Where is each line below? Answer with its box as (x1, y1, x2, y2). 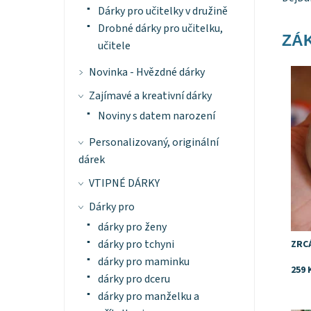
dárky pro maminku (97, 254, 190, 270)
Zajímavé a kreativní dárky (88, 88, 212, 104)
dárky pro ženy (97, 219, 167, 235)
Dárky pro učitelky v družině (97, 3, 228, 19)
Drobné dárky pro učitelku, (97, 21, 223, 37)
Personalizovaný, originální (88, 135, 219, 151)
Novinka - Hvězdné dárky (88, 65, 205, 81)
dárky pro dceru (97, 271, 170, 287)
